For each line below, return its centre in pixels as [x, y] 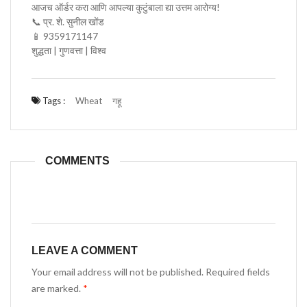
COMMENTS [77, 161]
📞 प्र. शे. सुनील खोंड [68, 22]
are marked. [57, 288]
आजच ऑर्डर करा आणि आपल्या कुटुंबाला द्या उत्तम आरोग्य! [126, 7]
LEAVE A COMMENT [85, 250]
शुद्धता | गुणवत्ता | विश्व [69, 50]
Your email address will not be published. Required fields [151, 272]
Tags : [53, 101]
